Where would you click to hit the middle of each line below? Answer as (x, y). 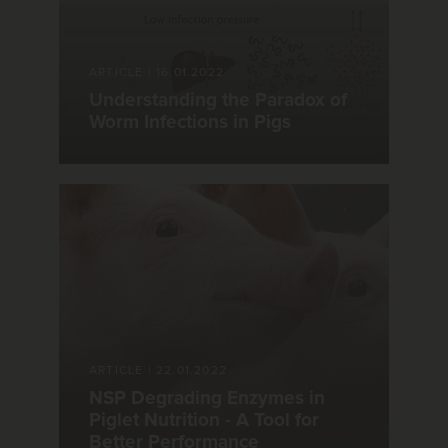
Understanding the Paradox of (218, 101)
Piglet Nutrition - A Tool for (204, 421)
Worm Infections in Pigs (190, 123)
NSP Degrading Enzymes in (207, 399)
